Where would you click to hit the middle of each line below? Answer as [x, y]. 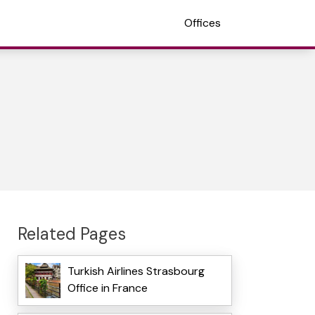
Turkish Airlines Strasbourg [136, 271]
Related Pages [71, 233]
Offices [202, 23]
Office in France [107, 288]
